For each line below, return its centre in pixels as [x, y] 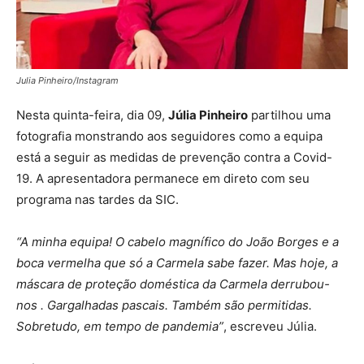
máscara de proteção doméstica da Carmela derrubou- [173, 284]
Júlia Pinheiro [208, 115]
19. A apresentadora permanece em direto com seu [163, 179]
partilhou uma [289, 115]
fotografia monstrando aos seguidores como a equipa [169, 136]
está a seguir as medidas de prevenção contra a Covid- [174, 158]
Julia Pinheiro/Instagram [67, 81]
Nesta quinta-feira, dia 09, [92, 115]
